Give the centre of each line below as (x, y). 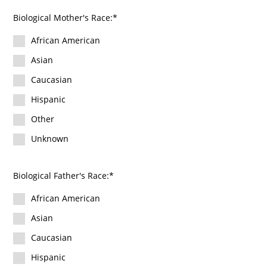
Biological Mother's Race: (63, 18)
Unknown (50, 139)
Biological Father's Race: (61, 176)
